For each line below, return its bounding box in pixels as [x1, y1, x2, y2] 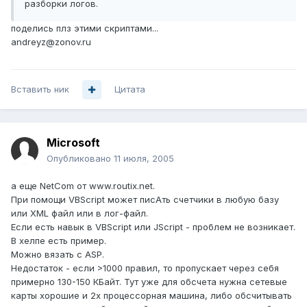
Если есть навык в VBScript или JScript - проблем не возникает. [11, 221, 295, 233]
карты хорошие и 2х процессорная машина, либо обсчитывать [11, 290, 292, 302]
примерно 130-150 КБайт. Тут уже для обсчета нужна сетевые [11, 276, 287, 288]
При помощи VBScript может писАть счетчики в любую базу [11, 194, 279, 206]
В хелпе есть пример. [11, 235, 106, 247]
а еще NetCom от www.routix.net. [11, 180, 155, 192]
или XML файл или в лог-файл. [11, 208, 148, 219]
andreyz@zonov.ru [11, 36, 91, 48]
